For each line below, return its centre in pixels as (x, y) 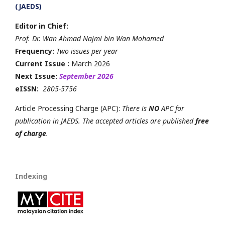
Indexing (31, 176)
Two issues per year (87, 51)
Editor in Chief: (42, 26)
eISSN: (28, 88)
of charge (31, 133)
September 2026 (86, 76)
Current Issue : (42, 63)
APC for (172, 108)
